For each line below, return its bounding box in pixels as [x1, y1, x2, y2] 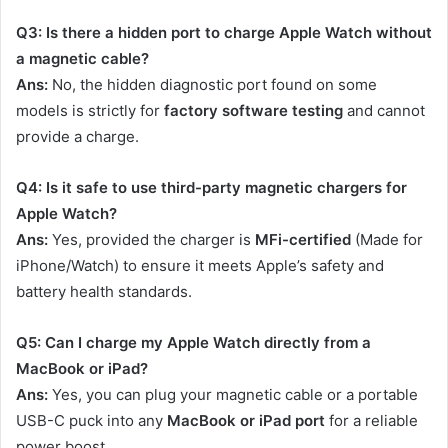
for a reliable [325, 411, 418, 431]
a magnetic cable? [16, 49, 149, 69]
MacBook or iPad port [167, 411, 325, 431]
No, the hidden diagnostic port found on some [48, 75, 377, 95]
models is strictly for [16, 101, 164, 121]
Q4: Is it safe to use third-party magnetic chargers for [16, 178, 407, 198]
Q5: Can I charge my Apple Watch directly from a [16, 333, 371, 353]
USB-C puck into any [16, 411, 167, 431]
